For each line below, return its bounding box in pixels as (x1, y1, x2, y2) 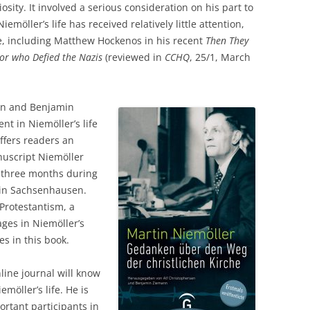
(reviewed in (102, 51, 165, 64)
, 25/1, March (190, 51, 250, 64)
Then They (206, 34, 248, 47)
